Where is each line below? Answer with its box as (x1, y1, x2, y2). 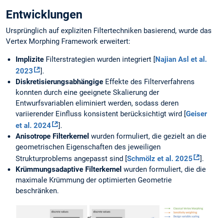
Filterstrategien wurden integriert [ (44, 55, 155, 64)
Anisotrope (16, 132, 51, 141)
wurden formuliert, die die (122, 165, 206, 174)
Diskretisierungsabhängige (16, 77, 103, 87)
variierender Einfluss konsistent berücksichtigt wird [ (16, 109, 186, 119)
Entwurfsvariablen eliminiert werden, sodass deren (16, 99, 179, 108)
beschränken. (16, 186, 59, 196)
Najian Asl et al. (155, 55, 207, 64)
